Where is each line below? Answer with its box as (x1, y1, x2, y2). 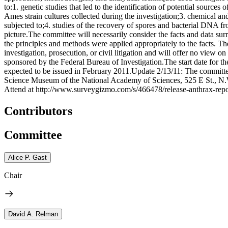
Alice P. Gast (8, 153, 47, 161)
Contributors (4, 104, 72, 118)
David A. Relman (8, 210, 58, 218)
